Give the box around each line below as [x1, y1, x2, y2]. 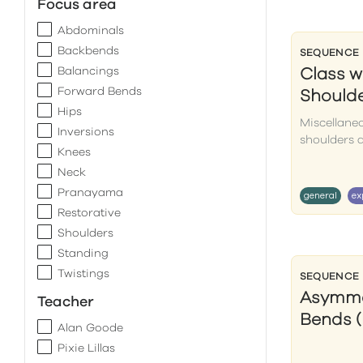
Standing [58, 248, 109, 259]
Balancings [58, 66, 119, 77]
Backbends [58, 45, 119, 57]
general [303, 191, 337, 200]
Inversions [58, 126, 114, 138]
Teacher [37, 295, 94, 310]
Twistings [58, 268, 109, 280]
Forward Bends [58, 86, 142, 97]
